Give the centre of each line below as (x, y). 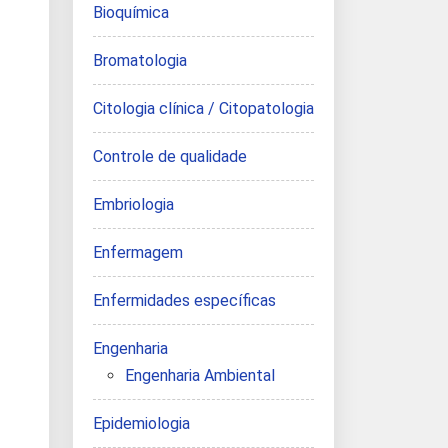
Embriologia (133, 204)
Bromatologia (140, 60)
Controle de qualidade (170, 156)
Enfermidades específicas (184, 300)
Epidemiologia (141, 423)
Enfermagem (138, 252)
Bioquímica (131, 12)
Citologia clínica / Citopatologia (203, 108)
